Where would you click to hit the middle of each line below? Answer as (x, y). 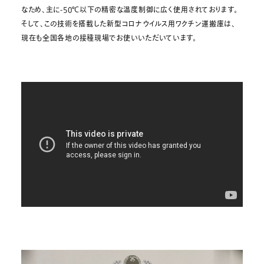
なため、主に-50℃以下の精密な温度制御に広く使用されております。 (129, 10)
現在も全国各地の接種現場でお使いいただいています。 (109, 38)
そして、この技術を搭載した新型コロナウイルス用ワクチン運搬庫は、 (128, 24)
